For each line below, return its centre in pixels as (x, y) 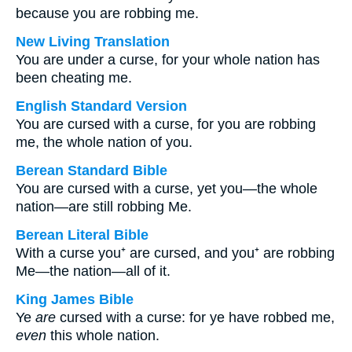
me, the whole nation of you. (104, 142)
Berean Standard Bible (92, 170)
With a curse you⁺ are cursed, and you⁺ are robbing (175, 253)
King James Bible (75, 299)
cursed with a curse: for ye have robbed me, (195, 317)
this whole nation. (103, 335)
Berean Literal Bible (82, 235)
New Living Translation (93, 42)
